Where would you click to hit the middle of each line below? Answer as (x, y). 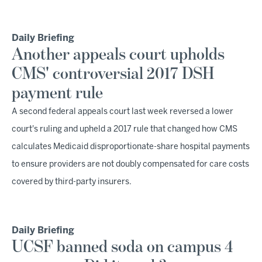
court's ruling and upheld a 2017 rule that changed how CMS (125, 130)
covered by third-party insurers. (72, 182)
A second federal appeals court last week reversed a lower (123, 112)
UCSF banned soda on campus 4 (122, 247)
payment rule (57, 94)
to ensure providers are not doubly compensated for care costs (130, 165)
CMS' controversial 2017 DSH (113, 74)
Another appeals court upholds (118, 55)
